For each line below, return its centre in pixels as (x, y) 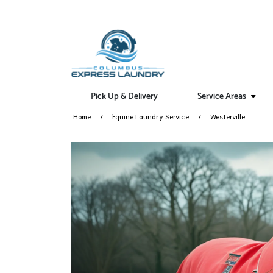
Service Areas (222, 97)
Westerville (228, 116)
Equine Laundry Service (151, 116)
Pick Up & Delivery (125, 97)
